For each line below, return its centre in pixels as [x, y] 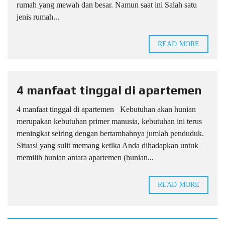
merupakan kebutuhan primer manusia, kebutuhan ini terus [109, 121]
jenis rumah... [38, 17]
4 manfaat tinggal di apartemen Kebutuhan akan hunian [106, 109]
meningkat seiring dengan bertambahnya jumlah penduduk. [110, 133]
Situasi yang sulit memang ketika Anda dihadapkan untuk [107, 145]
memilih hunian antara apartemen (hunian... [85, 157]
